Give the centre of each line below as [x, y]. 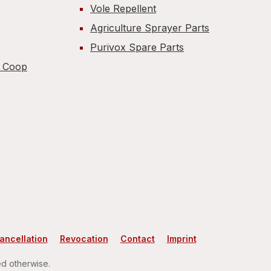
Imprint [181, 239]
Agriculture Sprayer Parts [150, 28]
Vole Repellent [123, 8]
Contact [137, 239]
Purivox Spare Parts [137, 47]
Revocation [84, 239]
